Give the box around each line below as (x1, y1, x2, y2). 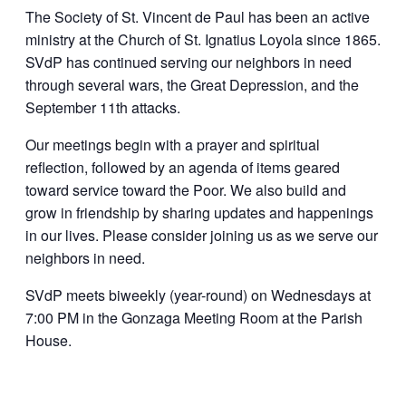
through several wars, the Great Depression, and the (25, 74, 359, 96)
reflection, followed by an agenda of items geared (25, 157, 340, 179)
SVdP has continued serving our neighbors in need (25, 52, 352, 73)
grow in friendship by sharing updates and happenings (25, 202, 373, 224)
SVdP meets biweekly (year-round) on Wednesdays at (25, 285, 371, 306)
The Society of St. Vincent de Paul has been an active (25, 6, 370, 28)
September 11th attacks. (25, 97, 180, 119)
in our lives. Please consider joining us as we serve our (25, 225, 378, 246)
